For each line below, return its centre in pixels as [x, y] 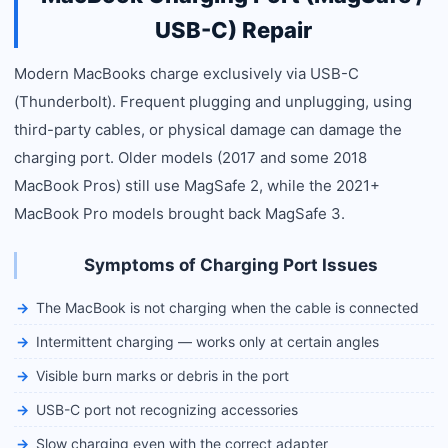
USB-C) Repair [233, 30]
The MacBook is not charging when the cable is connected [227, 307]
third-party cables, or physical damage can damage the [208, 129]
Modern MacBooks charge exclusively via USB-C [186, 73]
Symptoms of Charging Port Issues [231, 265]
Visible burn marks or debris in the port [162, 375]
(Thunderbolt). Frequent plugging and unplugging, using [213, 101]
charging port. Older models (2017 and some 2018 [190, 157]
